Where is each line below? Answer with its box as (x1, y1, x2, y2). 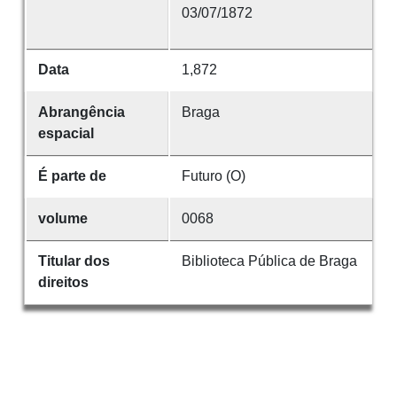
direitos (37, 275, 89, 291)
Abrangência (37, 105, 125, 121)
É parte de (37, 168, 106, 184)
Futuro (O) (181, 168, 245, 184)
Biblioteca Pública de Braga (181, 253, 357, 269)
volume (37, 211, 88, 227)
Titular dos (37, 253, 110, 269)
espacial (37, 126, 94, 142)
